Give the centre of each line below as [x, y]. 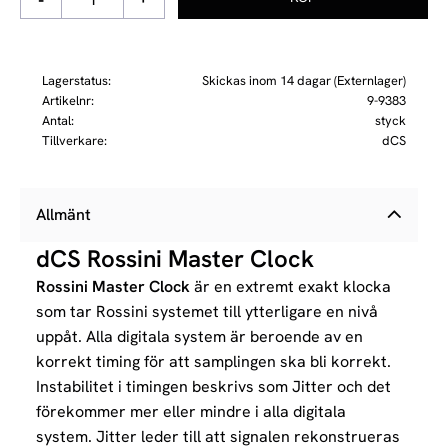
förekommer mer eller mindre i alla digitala [191, 412]
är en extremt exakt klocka [290, 287]
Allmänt [63, 215]
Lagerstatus [75, 80]
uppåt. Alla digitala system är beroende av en [199, 337]
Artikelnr [66, 100]
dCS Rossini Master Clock [175, 259]
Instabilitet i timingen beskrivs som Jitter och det [213, 387]
